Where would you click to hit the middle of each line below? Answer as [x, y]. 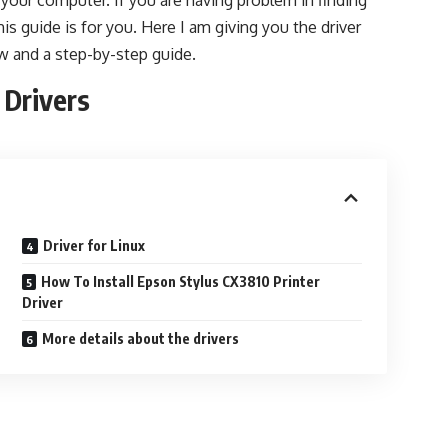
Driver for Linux [94, 245]
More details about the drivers [141, 338]
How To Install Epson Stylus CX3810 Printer [181, 281]
